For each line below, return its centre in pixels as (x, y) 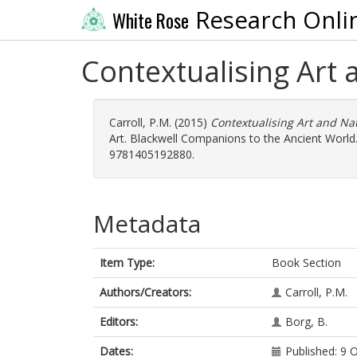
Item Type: (127, 263)
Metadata (147, 224)
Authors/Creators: (145, 292)
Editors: (119, 322)
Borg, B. (306, 322)
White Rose (150, 20)
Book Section (306, 263)
